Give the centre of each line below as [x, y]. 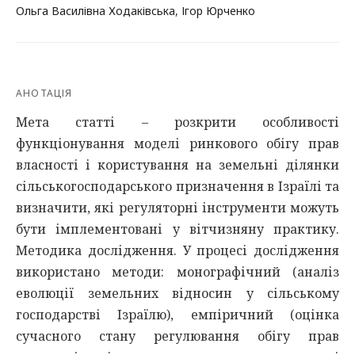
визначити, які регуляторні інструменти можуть [177, 208]
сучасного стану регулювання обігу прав [177, 336]
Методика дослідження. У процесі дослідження [177, 250]
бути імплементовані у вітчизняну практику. [177, 229]
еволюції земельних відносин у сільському [177, 293]
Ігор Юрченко [218, 11]
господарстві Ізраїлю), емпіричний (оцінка [177, 315]
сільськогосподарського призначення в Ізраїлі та [177, 186]
